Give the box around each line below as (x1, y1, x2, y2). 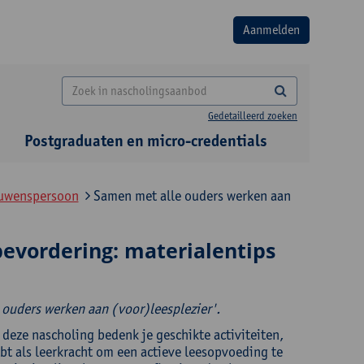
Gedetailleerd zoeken (208, 110, 297, 122)
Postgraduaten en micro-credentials (24, 131, 267, 150)
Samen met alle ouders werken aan (89, 187, 291, 204)
